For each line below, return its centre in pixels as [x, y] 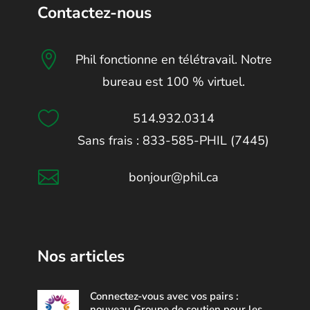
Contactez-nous [95, 13]
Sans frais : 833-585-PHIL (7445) [173, 140]
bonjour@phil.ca [173, 177]
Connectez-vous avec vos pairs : [165, 296]
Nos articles [81, 256]
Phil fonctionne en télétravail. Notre [173, 60]
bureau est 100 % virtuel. [173, 82]
